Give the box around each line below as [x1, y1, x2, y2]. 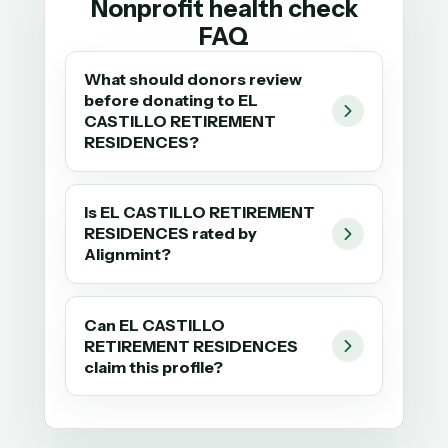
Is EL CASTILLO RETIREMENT [84, 202, 316, 223]
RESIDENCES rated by [84, 223, 258, 244]
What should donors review [84, 69, 303, 90]
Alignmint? [84, 244, 172, 265]
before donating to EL [84, 90, 259, 111]
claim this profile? [84, 356, 224, 377]
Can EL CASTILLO [84, 314, 226, 335]
